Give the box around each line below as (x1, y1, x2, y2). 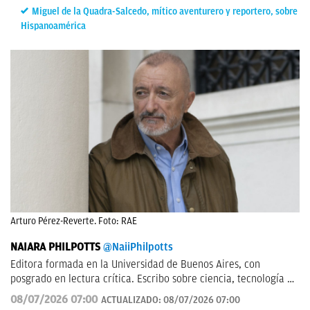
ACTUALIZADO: (101, 295, 163, 306)
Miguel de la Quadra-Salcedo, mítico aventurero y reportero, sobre (32, 6, 298, 17)
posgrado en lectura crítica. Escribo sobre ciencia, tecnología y (10, 273, 292, 286)
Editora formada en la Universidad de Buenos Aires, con (10, 258, 260, 271)
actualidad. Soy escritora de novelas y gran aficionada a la (10, 287, 272, 300)
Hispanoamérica (21, 21, 86, 31)
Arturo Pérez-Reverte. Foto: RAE (10, 216, 137, 227)
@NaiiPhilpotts (103, 241, 173, 254)
